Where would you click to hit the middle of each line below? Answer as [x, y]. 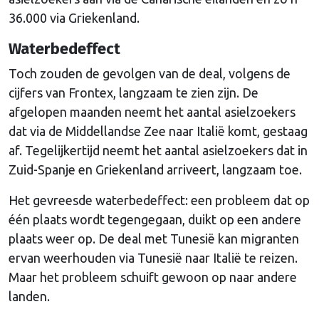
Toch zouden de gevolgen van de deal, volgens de [150, 73]
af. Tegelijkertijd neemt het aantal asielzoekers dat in [158, 150]
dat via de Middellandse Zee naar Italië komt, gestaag [158, 131]
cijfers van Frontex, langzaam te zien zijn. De [134, 92]
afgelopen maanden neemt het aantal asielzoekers [152, 111]
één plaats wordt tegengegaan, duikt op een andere [155, 219]
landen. [29, 296]
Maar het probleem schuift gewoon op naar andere [153, 277]
